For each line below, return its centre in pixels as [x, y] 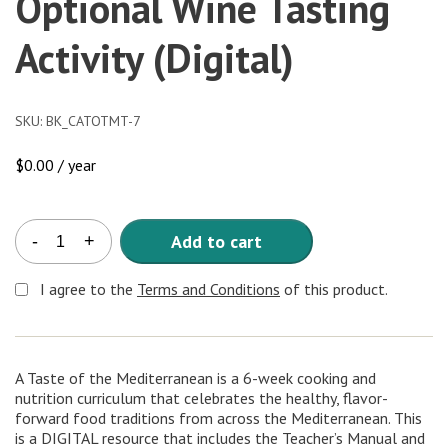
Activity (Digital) [154, 57]
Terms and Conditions [208, 288]
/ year [77, 164]
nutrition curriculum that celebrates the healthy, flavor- [201, 397]
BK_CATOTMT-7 [93, 120]
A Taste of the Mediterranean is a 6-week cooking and [195, 377]
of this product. [334, 288]
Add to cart [216, 241]
